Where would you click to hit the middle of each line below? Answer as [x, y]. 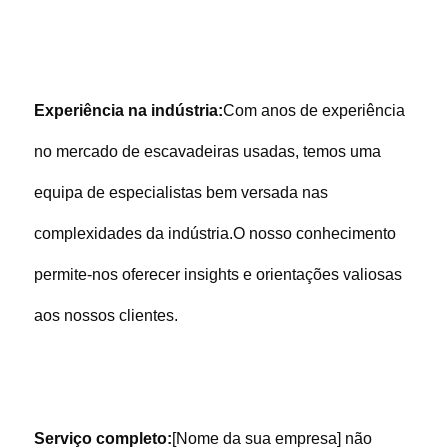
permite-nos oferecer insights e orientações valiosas [217, 274]
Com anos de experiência [313, 110]
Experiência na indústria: [128, 110]
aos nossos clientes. [105, 315]
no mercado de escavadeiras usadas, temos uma [207, 151]
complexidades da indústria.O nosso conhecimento [214, 233]
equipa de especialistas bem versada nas [180, 192]
